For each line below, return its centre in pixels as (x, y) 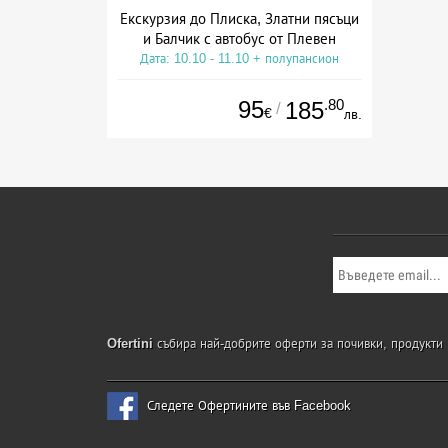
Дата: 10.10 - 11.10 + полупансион (239, 58)
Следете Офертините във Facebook (249, 405)
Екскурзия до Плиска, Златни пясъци (239, 18)
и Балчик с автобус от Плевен (239, 38)
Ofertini (130, 343)
